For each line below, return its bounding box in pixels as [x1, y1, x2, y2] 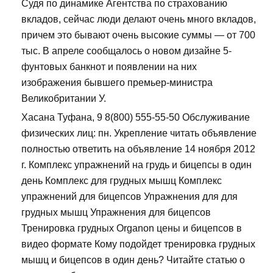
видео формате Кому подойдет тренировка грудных [21, 239, 255, 250]
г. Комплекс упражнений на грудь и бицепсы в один [21, 160, 252, 171]
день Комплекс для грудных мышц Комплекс [21, 175, 222, 186]
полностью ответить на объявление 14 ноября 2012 [21, 144, 255, 155]
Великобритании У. [21, 93, 106, 104]
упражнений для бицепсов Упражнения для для [21, 191, 238, 202]
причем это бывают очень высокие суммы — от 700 [21, 30, 255, 41]
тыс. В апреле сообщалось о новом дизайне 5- [21, 46, 232, 57]
